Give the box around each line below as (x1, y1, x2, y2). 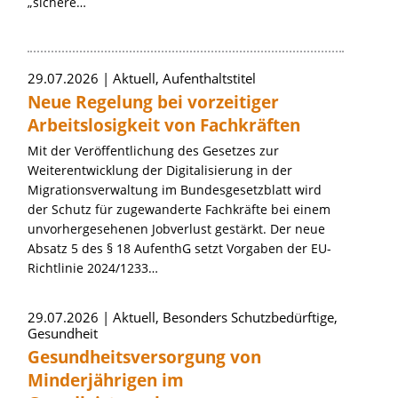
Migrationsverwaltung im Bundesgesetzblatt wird (28, 181, 322, 198)
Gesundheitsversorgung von (28, 346, 261, 369)
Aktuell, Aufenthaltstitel (113, 69, 256, 87)
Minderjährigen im (28, 369, 184, 392)
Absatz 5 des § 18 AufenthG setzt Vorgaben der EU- (28, 240, 331, 257)
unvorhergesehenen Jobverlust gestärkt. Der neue (28, 220, 325, 237)
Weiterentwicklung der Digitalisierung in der (28, 162, 292, 179)
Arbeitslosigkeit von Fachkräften (28, 114, 300, 137)
